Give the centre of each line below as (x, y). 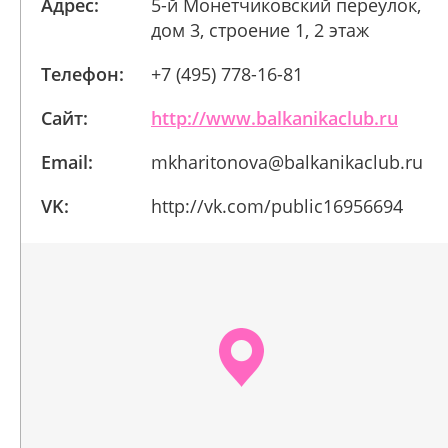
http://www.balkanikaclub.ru (274, 118)
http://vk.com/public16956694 (277, 206)
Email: (67, 162)
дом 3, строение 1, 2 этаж (260, 30)
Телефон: (82, 74)
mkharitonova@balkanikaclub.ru (287, 162)
